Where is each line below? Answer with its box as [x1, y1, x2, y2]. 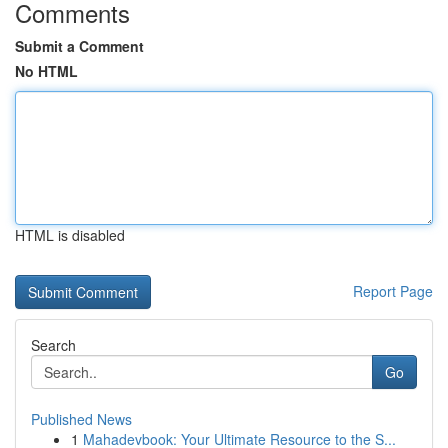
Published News [31, 409, 132, 429]
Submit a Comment [15, 36, 144, 56]
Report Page [353, 281, 433, 301]
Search [31, 335, 76, 355]
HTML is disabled [15, 225, 125, 245]
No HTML [15, 61, 78, 81]
